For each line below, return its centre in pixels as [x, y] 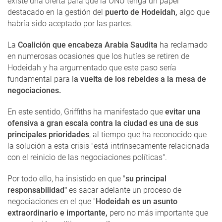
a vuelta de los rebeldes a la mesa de [140, 79]
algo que [194, 12]
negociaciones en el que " [52, 202]
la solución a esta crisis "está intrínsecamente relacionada [109, 146]
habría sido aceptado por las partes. [70, 24]
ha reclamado [183, 45]
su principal [146, 179]
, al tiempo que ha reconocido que [148, 135]
